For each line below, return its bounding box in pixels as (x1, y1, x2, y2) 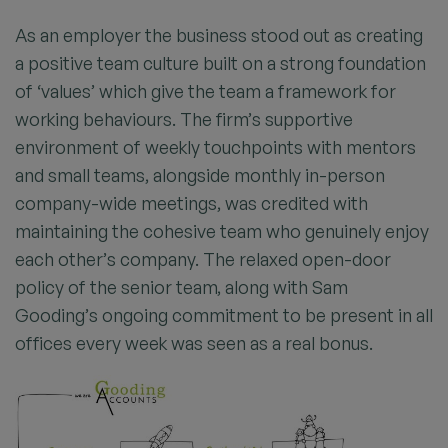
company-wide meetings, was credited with (15, 192, 368, 214)
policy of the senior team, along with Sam (15, 276, 348, 298)
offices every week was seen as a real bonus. (15, 332, 373, 354)
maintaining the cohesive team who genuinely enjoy (15, 220, 429, 242)
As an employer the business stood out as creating (15, 24, 423, 46)
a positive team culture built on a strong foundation (15, 52, 426, 74)
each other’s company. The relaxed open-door (15, 248, 391, 270)
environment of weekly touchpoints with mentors (15, 136, 416, 158)
